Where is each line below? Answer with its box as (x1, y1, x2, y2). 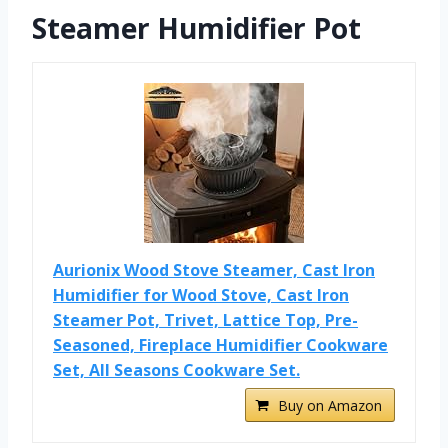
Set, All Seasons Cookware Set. (53, 358, 300, 381)
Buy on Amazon (278, 395, 382, 415)
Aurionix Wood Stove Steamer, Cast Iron (53, 258, 375, 281)
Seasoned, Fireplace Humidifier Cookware (53, 333, 388, 356)
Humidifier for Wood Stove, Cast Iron (53, 283, 349, 306)
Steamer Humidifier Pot (32, 8, 361, 47)
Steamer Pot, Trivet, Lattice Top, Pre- (53, 308, 358, 331)
